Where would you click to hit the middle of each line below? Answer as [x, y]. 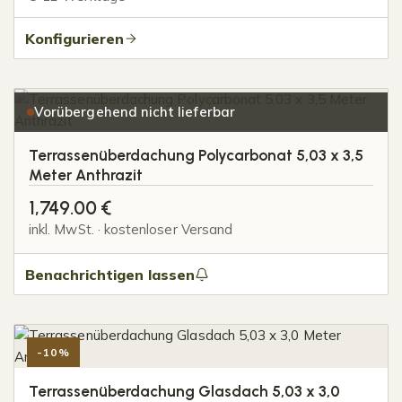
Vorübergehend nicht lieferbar [135, 112]
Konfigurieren [74, 38]
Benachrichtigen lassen [110, 274]
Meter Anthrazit [86, 175]
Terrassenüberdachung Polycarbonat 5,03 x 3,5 [196, 156]
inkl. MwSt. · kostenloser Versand [131, 230]
